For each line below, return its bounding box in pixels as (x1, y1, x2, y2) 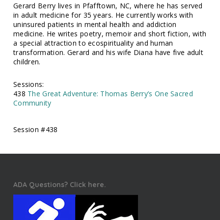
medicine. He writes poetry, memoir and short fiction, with (13, 29, 207, 39)
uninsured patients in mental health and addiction (13, 20, 177, 29)
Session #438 (13, 125, 58, 135)
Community (13, 98, 52, 108)
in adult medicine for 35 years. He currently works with (13, 10, 193, 20)
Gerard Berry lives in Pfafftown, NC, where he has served (13, 1, 203, 11)
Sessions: (13, 80, 44, 89)
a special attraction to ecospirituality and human (13, 38, 173, 48)
